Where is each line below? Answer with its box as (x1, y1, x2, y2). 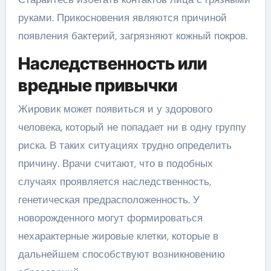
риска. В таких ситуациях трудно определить (18, 139, 232, 152)
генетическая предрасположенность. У (18, 193, 200, 206)
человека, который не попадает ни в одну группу (18, 120, 246, 134)
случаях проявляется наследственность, (18, 175, 211, 188)
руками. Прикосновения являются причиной (18, 10, 227, 24)
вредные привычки (18, 74, 177, 96)
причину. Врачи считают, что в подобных (18, 157, 213, 170)
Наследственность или (18, 53, 207, 74)
